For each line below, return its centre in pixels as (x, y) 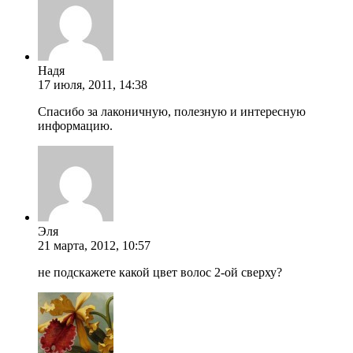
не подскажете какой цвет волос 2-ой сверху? (160, 272)
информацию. (75, 125)
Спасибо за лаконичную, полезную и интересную (172, 111)
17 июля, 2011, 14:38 (93, 84)
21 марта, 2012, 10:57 (94, 245)
